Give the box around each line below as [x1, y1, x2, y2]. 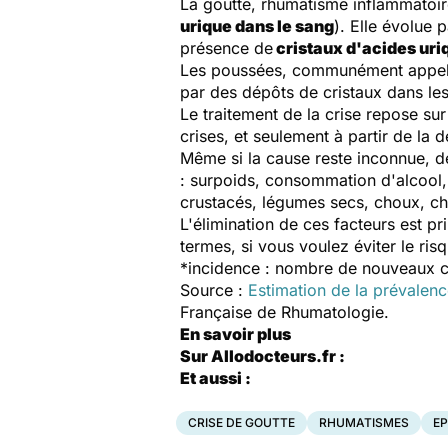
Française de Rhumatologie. [180, 302, 389, 322]
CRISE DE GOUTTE [188, 415, 295, 430]
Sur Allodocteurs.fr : [180, 346, 345, 366]
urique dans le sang [180, 16, 334, 36]
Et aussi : [180, 368, 251, 388]
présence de [180, 38, 273, 58]
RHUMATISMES [319, 415, 409, 430]
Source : [180, 280, 248, 300]
